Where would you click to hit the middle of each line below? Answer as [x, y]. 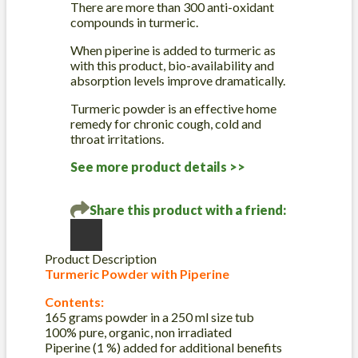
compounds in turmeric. [134, 22]
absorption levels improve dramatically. [178, 81]
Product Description [101, 259]
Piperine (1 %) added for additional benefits [163, 348]
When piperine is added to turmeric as [173, 50]
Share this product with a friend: [188, 209]
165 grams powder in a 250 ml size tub [149, 317]
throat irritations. [117, 139]
